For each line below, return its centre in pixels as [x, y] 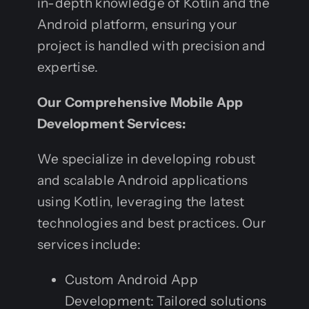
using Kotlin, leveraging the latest [141, 201]
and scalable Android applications [142, 180]
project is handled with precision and [151, 46]
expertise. [68, 67]
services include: [89, 244]
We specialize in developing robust [146, 159]
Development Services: [111, 123]
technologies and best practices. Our [151, 223]
